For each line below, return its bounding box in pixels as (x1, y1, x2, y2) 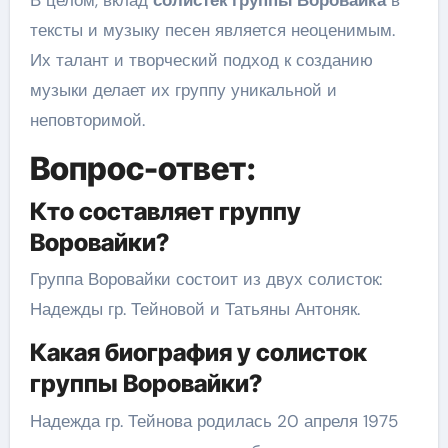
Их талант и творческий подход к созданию (29, 49, 373, 71)
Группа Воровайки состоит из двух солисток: (29, 268, 382, 290)
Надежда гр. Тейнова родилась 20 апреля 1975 (29, 409, 398, 432)
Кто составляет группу (29, 196, 301, 226)
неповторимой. (29, 109, 145, 131)
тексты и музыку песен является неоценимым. (29, 19, 395, 41)
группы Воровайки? (29, 369, 262, 398)
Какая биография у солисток (29, 338, 367, 367)
